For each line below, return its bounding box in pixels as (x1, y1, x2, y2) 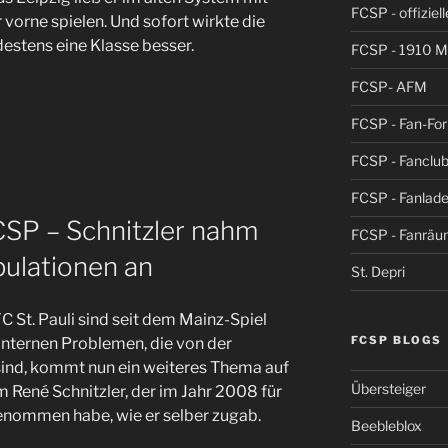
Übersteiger (350, 379, 426, 397)
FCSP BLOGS (350, 332, 442, 347)
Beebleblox (350, 416, 422, 434)
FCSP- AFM (350, 77, 427, 95)
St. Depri (350, 262, 405, 280)
